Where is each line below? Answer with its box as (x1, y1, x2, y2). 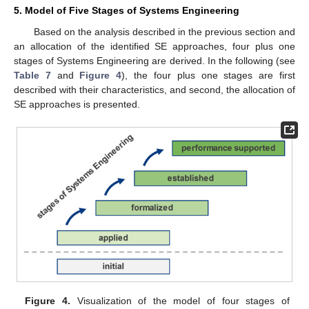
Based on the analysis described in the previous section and (33, 26, 295, 37)
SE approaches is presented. (14, 98, 140, 110)
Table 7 (14, 69, 51, 81)
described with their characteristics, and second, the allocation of (14, 83, 295, 95)
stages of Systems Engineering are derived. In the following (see (14, 54, 295, 66)
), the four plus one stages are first (121, 69, 296, 81)
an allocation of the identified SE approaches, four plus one (14, 40, 295, 52)
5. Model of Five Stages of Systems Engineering (14, 4, 239, 16)
